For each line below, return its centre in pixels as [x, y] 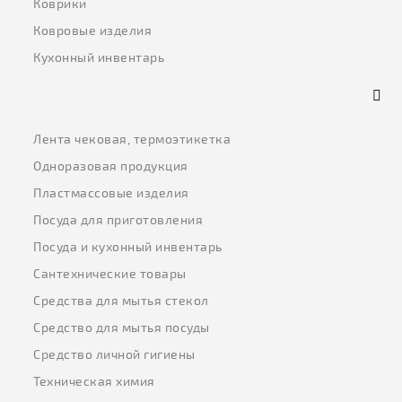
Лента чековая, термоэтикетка [132, 139]
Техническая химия [94, 381]
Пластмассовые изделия [111, 193]
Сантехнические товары [110, 274]
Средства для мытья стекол [121, 301]
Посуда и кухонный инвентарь [128, 247]
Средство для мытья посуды [122, 328]
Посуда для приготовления [118, 220]
